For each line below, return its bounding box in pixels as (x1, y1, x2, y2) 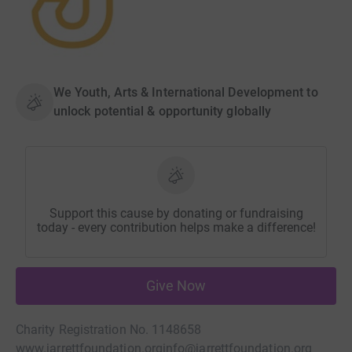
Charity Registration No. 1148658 (16, 322, 202, 338)
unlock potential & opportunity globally (53, 104, 272, 119)
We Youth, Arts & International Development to (53, 85, 318, 101)
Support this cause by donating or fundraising (49, 206, 303, 222)
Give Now (145, 277, 207, 295)
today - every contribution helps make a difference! (36, 220, 316, 236)
